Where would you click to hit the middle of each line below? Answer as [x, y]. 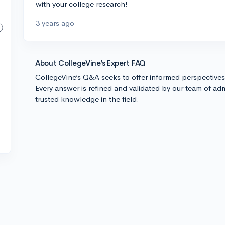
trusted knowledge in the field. [87, 99]
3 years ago [55, 23]
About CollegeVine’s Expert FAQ [90, 63]
